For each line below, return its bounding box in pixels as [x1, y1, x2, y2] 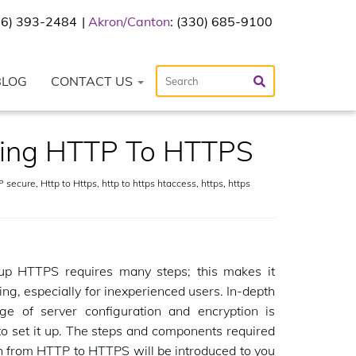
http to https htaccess [101, 177, 196, 189]
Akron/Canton [88, 14, 170, 29]
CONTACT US [51, 73, 136, 89]
